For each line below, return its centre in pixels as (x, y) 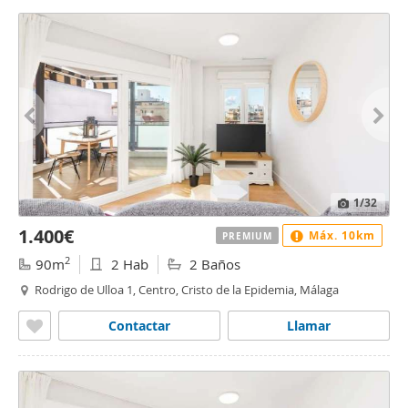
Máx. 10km (340, 235)
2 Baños (213, 264)
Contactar (139, 326)
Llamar (309, 326)
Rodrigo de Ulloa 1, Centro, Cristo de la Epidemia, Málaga (187, 290)
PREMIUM (247, 235)
